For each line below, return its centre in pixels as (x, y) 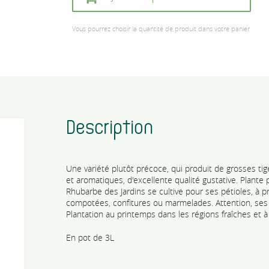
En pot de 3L (90, 237)
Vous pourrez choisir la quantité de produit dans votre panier (161, 28)
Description (109, 128)
